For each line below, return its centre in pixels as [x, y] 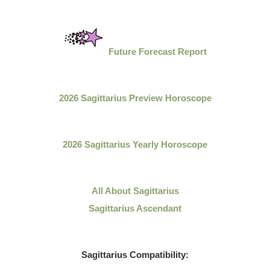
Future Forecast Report [157, 52]
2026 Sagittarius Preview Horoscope [135, 98]
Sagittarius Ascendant [135, 208]
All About [111, 191]
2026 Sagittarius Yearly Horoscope [135, 144]
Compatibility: [158, 255]
